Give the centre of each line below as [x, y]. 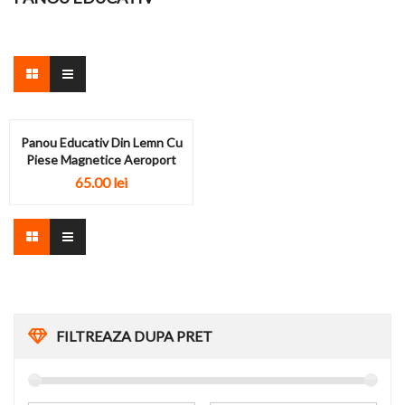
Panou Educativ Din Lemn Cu [101, 142]
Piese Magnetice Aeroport [101, 160]
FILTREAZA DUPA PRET [134, 336]
